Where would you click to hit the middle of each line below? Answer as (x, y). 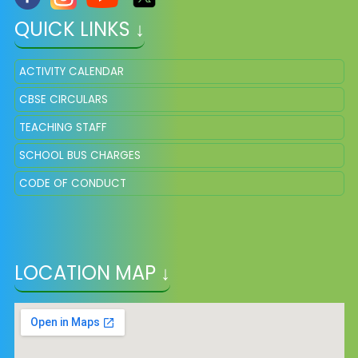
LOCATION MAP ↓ (92, 273)
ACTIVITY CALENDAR (71, 72)
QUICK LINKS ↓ (79, 29)
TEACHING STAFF (63, 127)
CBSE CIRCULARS (63, 99)
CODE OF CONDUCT (72, 183)
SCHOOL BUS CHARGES (80, 155)
